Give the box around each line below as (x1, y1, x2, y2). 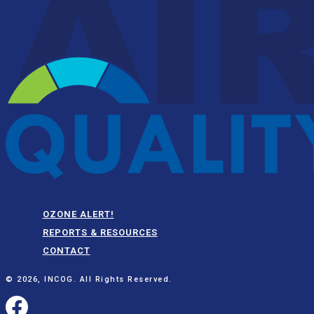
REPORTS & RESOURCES (42, 227, 158, 238)
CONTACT (42, 245, 90, 257)
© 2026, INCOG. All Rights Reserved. (6, 275, 172, 285)
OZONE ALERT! (42, 209, 114, 220)
